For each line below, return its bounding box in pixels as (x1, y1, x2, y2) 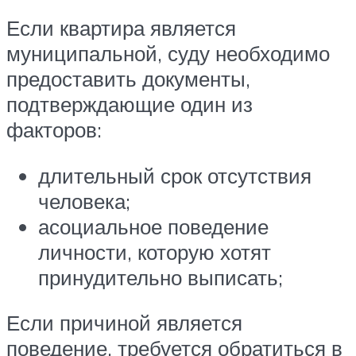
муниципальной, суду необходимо (6, 41, 330, 67)
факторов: (6, 117, 102, 143)
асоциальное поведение (38, 213, 269, 239)
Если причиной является (6, 310, 242, 336)
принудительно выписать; (38, 264, 283, 290)
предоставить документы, (6, 66, 250, 92)
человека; (38, 188, 130, 214)
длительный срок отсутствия (38, 162, 311, 188)
